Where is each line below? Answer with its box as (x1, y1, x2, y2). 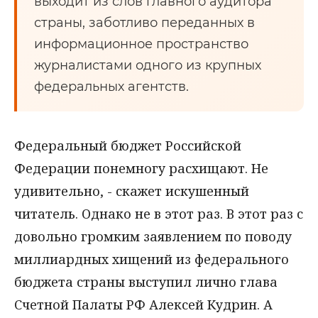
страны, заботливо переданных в (34, 15, 255, 31)
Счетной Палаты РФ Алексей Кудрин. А (14, 296, 273, 313)
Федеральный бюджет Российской (14, 137, 241, 154)
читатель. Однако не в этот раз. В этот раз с (14, 205, 303, 222)
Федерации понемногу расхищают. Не (14, 160, 268, 177)
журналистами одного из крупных (34, 57, 261, 73)
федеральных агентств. (34, 79, 189, 94)
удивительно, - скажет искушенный (14, 182, 249, 199)
